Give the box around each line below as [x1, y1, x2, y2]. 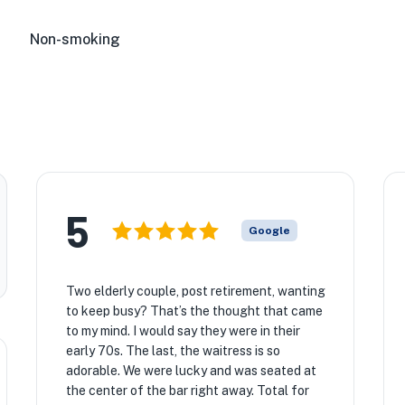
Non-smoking [30, 31, 121, 48]
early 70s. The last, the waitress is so [65, 344, 280, 358]
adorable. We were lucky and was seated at [65, 363, 316, 378]
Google [248, 224, 290, 237]
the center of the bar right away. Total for [65, 383, 309, 398]
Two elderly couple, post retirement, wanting [65, 284, 325, 298]
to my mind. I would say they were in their [65, 324, 300, 338]
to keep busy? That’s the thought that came [65, 304, 323, 318]
